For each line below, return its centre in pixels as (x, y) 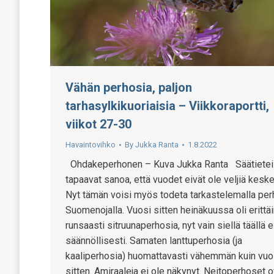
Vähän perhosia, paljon (129, 87)
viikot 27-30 (98, 124)
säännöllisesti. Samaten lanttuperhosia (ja (154, 240)
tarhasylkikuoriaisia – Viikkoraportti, (167, 106)
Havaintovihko (91, 144)
